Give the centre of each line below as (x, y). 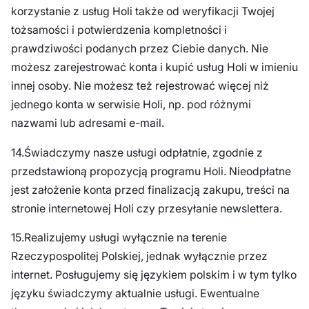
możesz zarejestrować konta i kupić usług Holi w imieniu (154, 67)
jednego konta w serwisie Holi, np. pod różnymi (131, 104)
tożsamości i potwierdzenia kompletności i (119, 30)
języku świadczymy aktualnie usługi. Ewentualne (135, 294)
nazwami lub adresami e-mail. (89, 123)
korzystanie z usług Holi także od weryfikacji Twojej (142, 11)
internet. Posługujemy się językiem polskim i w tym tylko (153, 275)
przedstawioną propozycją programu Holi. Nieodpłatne (151, 171)
